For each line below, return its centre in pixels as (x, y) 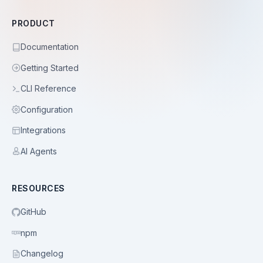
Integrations (43, 130)
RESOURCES (39, 188)
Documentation (50, 47)
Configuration (47, 109)
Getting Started (50, 68)
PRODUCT (33, 23)
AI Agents (39, 151)
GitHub (33, 212)
